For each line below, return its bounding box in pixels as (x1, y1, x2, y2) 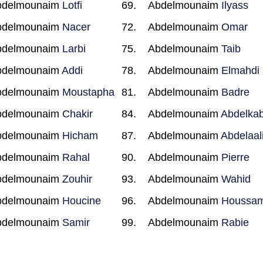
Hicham (62, 130, 98, 141)
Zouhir (62, 173, 92, 185)
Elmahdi (221, 65, 260, 76)
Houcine (62, 195, 101, 207)
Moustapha (62, 86, 114, 98)
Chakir (62, 108, 93, 120)
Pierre (221, 151, 250, 163)
